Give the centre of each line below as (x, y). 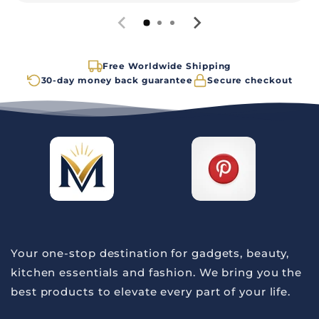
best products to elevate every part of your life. (151, 292)
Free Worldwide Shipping (167, 66)
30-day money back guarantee (117, 80)
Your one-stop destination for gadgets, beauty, (150, 253)
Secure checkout (250, 80)
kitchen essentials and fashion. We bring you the (157, 272)
